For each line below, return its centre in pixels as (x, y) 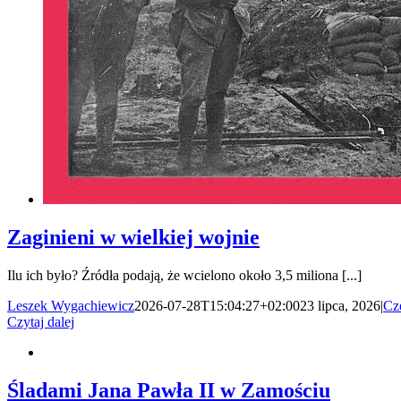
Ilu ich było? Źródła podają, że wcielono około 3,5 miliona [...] (184, 275)
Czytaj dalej (41, 321)
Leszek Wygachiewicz (71, 305)
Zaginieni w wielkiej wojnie (133, 237)
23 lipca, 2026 (340, 305)
